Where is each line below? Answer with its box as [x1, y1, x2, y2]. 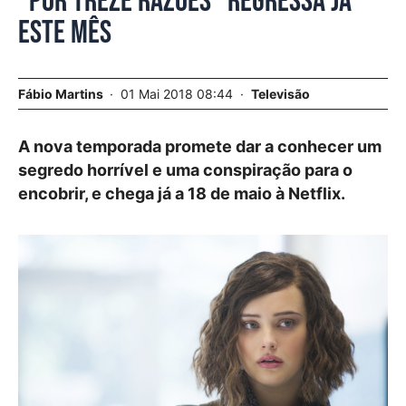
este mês [18, 14, 111, 53]
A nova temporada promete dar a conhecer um [18, 137, 382, 156]
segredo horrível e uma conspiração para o [18, 160, 353, 179]
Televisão [251, 86, 310, 101]
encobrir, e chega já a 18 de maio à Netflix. [18, 184, 345, 203]
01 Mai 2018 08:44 [121, 86, 237, 101]
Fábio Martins [18, 86, 103, 101]
